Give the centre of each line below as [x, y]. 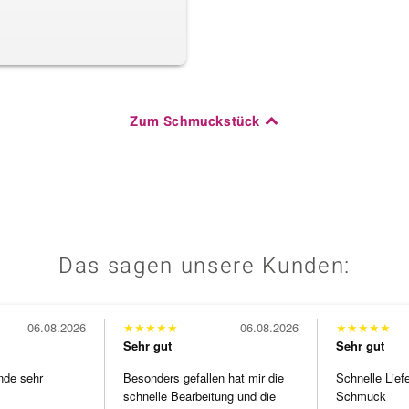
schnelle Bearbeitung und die [199, 396]
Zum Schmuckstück [195, 122]
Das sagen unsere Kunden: [204, 267]
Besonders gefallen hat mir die [204, 378]
